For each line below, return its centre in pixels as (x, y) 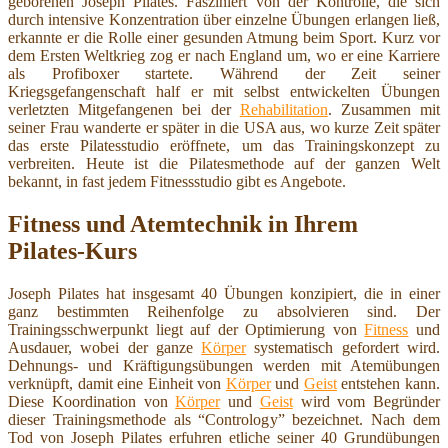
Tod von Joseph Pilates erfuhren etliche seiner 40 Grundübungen (224, 437)
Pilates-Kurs (72, 250)
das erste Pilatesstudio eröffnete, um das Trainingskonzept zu (224, 146)
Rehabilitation (283, 110)
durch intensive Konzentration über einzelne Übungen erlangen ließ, (224, 20)
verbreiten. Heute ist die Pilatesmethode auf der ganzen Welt (224, 164)
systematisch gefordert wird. (343, 347)
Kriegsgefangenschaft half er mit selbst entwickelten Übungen (224, 92)
